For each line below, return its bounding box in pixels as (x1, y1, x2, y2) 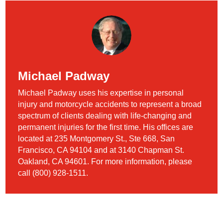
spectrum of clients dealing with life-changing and (18, 111, 192, 120)
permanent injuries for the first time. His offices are (18, 122, 194, 131)
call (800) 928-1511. (18, 168, 89, 177)
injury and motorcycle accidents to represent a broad (18, 100, 202, 109)
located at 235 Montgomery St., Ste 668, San (18, 134, 175, 143)
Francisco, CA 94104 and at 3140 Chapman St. (18, 145, 185, 154)
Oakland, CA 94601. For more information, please (18, 157, 193, 166)
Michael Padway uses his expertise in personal (18, 88, 184, 97)
